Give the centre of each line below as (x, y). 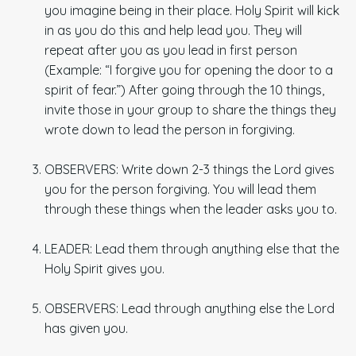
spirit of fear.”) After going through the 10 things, (184, 89)
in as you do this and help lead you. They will (173, 30)
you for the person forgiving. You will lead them (180, 189)
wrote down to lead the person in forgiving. (170, 129)
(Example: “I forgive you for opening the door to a (189, 70)
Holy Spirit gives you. (104, 268)
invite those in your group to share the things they (190, 109)
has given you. (86, 328)
